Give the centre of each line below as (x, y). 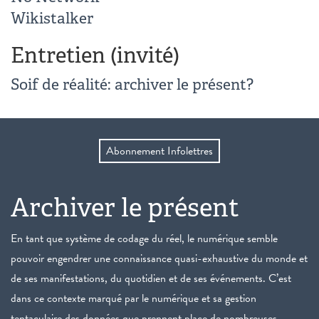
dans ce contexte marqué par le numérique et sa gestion (134, 298)
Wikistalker (52, 18)
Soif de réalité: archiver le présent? (132, 84)
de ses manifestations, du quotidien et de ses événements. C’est (151, 278)
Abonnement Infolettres (159, 151)
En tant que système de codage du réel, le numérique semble (144, 239)
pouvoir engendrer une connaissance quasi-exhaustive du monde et (159, 258)
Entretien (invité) (95, 55)
